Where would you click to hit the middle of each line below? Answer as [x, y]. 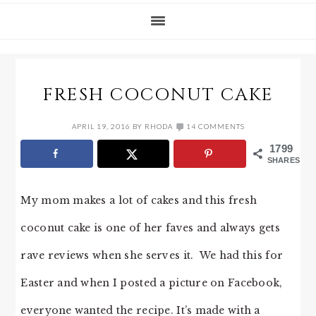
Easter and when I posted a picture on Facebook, [152, 282]
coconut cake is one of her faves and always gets [150, 227]
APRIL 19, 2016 [101, 126]
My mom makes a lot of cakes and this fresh [139, 200]
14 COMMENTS [215, 126]
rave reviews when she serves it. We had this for [152, 255]
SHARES [284, 160]
